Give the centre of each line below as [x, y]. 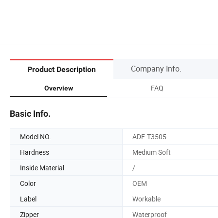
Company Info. [156, 68]
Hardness [35, 152]
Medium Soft [152, 152]
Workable [146, 199]
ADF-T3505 [149, 136]
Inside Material [42, 167]
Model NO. [36, 136]
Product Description [62, 70]
